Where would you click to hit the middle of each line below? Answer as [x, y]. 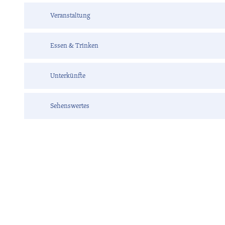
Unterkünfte [68, 76]
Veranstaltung [70, 16]
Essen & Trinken [74, 46]
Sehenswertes [70, 106]
